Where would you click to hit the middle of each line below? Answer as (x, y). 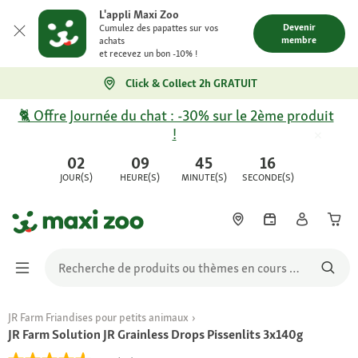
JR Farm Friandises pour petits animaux (98, 317)
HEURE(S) (140, 177)
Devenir (299, 27)
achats (112, 41)
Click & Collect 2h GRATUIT (191, 83)
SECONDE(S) (268, 177)
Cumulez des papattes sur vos (159, 28)
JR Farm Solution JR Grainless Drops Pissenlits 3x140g (155, 334)
